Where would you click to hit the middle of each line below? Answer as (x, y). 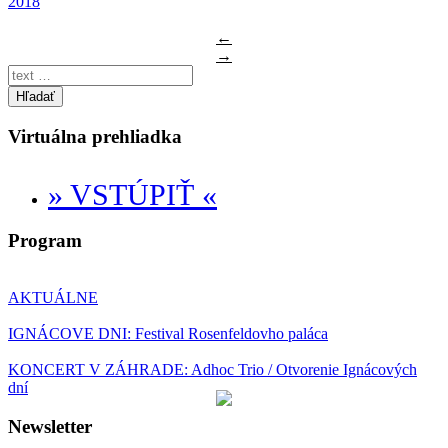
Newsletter (50, 426)
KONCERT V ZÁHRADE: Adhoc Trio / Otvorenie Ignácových (212, 369)
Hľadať (35, 96)
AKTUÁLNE (53, 297)
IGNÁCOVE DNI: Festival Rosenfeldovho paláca (168, 333)
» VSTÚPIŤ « (132, 194)
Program (45, 241)
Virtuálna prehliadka (95, 136)
